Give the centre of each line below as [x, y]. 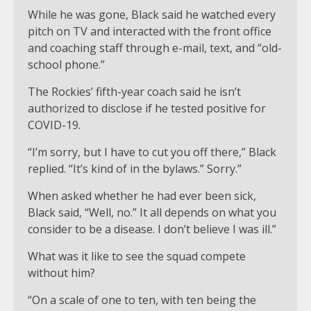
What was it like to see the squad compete [137, 256]
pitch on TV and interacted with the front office [150, 31]
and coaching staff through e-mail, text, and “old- [155, 48]
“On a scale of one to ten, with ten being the [142, 300]
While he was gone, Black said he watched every [152, 14]
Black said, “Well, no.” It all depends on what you [152, 212]
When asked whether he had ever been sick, [142, 195]
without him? [61, 272]
